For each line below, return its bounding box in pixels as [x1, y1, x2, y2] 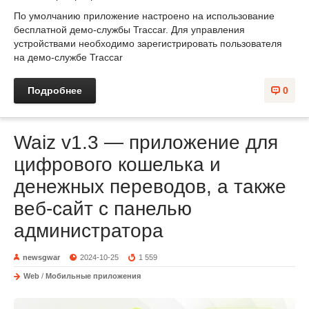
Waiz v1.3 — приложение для [14, 131, 278, 153]
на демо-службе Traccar [14, 51, 123, 63]
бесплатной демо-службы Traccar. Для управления [14, 23, 245, 35]
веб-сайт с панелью [14, 197, 192, 219]
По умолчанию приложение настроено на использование [14, 10, 275, 21]
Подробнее [28, 84, 82, 96]
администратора [14, 219, 163, 241]
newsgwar [23, 252, 60, 261]
